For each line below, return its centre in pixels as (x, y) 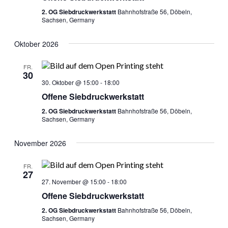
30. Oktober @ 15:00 (70, 82)
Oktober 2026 (36, 44)
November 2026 (40, 143)
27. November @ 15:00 (74, 181)
